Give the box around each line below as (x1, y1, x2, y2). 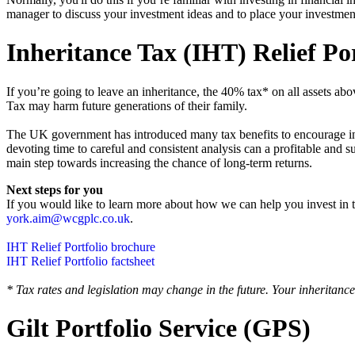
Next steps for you (6, 182, 103, 197)
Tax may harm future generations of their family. (6, 98, 247, 113)
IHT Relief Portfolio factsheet (6, 254, 155, 268)
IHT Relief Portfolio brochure (6, 239, 155, 254)
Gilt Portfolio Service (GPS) (6, 314, 311, 343)
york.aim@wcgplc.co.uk (6, 211, 130, 225)
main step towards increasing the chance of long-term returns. (6, 155, 312, 170)
